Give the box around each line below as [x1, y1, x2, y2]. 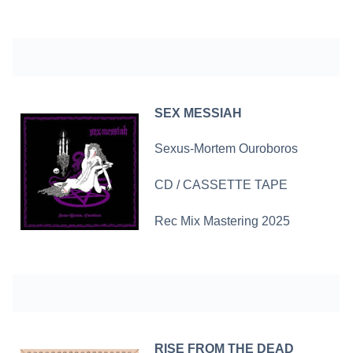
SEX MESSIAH [154, 106, 243, 120]
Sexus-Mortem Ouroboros [154, 142, 299, 156]
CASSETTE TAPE [183, 178, 288, 192]
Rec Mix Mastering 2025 [154, 214, 291, 229]
